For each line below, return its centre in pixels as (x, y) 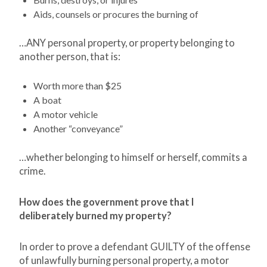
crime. (32, 171)
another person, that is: (70, 57)
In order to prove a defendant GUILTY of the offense (135, 247)
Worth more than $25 (77, 86)
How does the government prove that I (107, 202)
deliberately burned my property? (95, 216)
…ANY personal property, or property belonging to (127, 43)
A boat (47, 100)
